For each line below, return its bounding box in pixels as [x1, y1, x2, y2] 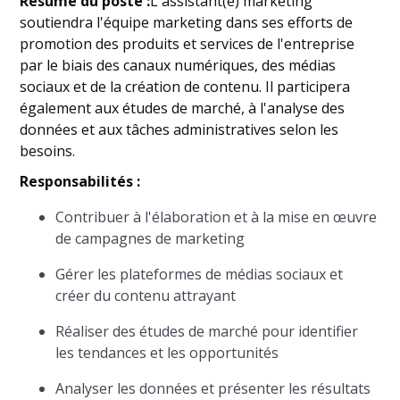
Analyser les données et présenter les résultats [55, 379, 371, 398]
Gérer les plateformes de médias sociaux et [55, 264, 344, 284]
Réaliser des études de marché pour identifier [55, 321, 359, 341]
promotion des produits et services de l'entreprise [20, 34, 355, 54]
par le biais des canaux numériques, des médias [20, 55, 337, 75]
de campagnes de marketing [55, 229, 246, 248]
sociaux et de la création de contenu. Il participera [20, 77, 351, 96]
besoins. [20, 141, 76, 161]
